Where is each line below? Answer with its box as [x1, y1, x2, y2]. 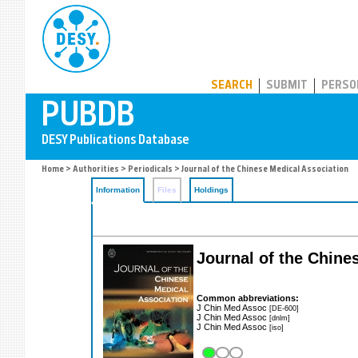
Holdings [194, 185, 229, 194]
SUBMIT [266, 80, 308, 92]
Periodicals [128, 165, 173, 174]
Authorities [73, 165, 119, 174]
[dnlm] [269, 312, 290, 322]
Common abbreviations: [197, 292, 299, 303]
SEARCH [211, 80, 253, 92]
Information [96, 185, 140, 194]
